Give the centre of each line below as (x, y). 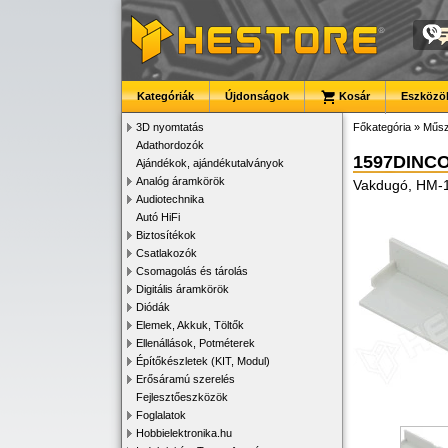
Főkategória (382, 127)
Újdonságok (257, 96)
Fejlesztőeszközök (182, 397)
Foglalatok (161, 415)
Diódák (153, 307)
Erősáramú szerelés (185, 379)
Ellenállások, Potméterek (195, 343)
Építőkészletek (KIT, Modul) (203, 361)
